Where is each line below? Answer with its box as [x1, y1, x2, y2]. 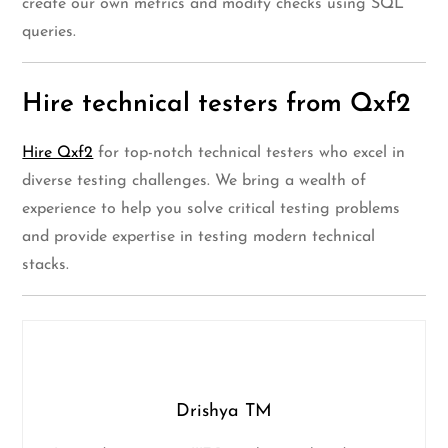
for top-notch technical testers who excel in [93, 145, 406, 162]
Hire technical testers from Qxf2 [22, 91, 412, 119]
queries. [22, 24, 77, 41]
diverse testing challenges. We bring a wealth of [22, 173, 367, 190]
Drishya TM [176, 402, 272, 422]
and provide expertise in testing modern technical [22, 229, 376, 246]
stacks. [22, 257, 70, 274]
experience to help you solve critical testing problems [22, 201, 401, 218]
